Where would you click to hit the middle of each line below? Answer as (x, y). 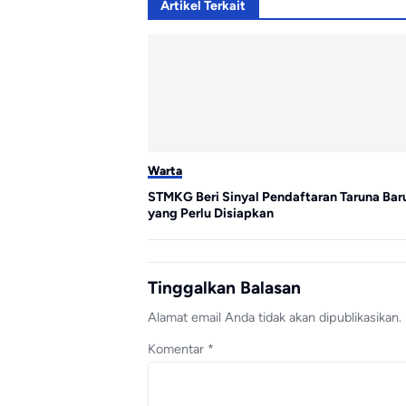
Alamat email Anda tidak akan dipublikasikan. (275, 317)
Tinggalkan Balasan (224, 287)
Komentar (178, 348)
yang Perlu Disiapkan (211, 213)
